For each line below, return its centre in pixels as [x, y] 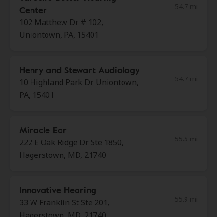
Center [33, 10]
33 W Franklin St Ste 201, [64, 202]
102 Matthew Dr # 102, [61, 22]
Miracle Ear [43, 130]
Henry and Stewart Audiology [79, 70]
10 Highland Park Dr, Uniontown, [79, 82]
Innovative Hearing [58, 190]
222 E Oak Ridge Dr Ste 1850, [71, 142]
